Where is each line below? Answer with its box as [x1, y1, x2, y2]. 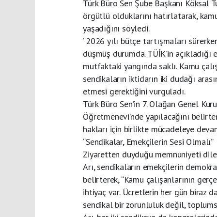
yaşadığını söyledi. [83, 23, 150, 34]
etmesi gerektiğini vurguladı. [83, 86, 186, 97]
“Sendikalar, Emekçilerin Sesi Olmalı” [83, 136, 214, 147]
